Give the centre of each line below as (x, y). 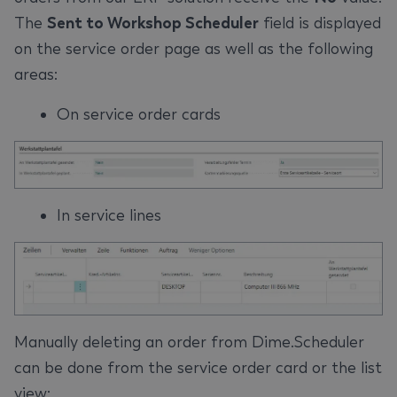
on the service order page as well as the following (194, 49)
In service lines (109, 216)
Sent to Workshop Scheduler (153, 23)
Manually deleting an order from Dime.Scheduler (189, 343)
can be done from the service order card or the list (198, 368)
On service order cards (139, 114)
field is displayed (320, 23)
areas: (36, 74)
